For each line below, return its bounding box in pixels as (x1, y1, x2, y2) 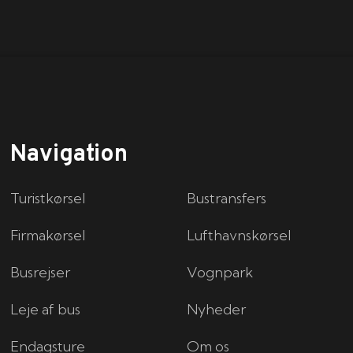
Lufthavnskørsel (187, 226, 292, 244)
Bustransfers (187, 189, 267, 207)
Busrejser (10, 263, 71, 281)
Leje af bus (10, 300, 81, 318)
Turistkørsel (10, 189, 86, 207)
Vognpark (187, 263, 254, 281)
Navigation (10, 140, 128, 169)
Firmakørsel (10, 226, 89, 244)
